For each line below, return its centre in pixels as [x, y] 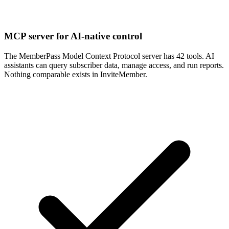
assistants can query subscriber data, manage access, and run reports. [114, 65]
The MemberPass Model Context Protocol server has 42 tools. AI [109, 56]
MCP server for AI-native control [73, 36]
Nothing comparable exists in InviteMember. [76, 74]
